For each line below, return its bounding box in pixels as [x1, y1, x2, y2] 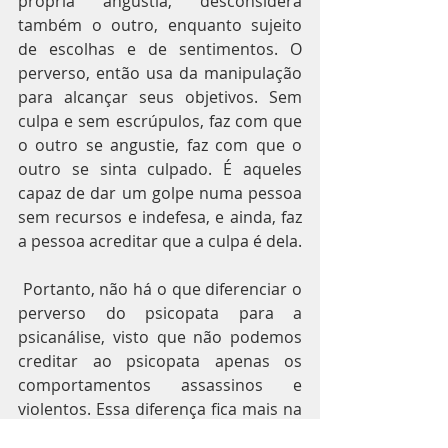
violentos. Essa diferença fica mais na [18, 398, 302, 420]
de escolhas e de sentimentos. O [18, 38, 302, 60]
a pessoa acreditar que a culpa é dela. [18, 230, 302, 252]
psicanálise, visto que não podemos [18, 326, 302, 348]
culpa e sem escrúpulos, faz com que [18, 110, 302, 132]
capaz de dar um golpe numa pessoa [18, 182, 302, 204]
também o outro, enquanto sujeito [18, 14, 302, 36]
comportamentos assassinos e [18, 374, 302, 396]
